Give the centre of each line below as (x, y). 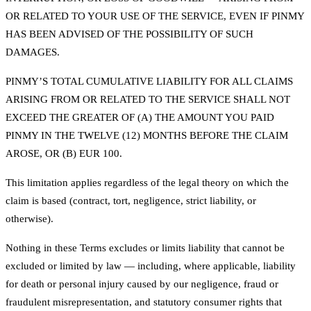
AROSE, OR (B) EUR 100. (64, 154)
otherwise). (30, 219)
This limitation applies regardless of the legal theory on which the (147, 183)
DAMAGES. (33, 52)
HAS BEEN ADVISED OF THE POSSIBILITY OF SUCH (129, 34)
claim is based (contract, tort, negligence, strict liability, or (131, 201)
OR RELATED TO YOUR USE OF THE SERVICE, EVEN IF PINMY (155, 16)
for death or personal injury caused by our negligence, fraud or (142, 284)
